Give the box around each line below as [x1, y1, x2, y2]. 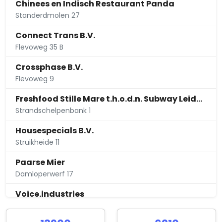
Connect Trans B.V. [15, 30, 96, 42]
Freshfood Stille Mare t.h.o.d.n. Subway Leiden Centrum [196, 93, 203, 105]
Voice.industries [15, 188, 85, 200]
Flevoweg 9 [15, 74, 55, 84]
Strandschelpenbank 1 [15, 106, 91, 116]
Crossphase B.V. [15, 61, 83, 73]
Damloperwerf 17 [15, 169, 74, 179]
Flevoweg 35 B [15, 42, 64, 53]
